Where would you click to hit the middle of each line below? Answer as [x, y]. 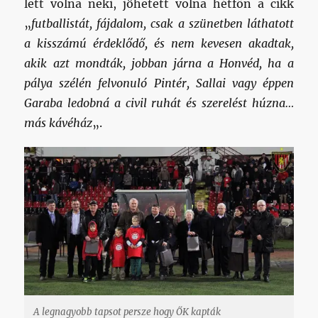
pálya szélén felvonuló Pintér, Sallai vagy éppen [159, 83]
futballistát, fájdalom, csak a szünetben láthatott [163, 24]
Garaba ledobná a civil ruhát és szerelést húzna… [159, 103]
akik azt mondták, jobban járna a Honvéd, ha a [159, 64]
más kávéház [59, 123]
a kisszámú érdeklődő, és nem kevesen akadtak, [159, 44]
